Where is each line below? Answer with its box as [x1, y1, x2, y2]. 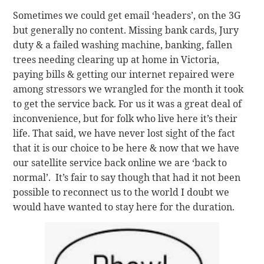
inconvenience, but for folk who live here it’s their [13, 111, 238, 125]
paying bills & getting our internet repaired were [13, 67, 235, 81]
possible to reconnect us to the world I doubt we [13, 185, 230, 199]
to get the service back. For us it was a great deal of [13, 97, 242, 110]
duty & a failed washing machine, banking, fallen [13, 38, 233, 51]
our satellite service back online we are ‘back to [13, 156, 227, 169]
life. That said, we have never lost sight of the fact [13, 126, 236, 140]
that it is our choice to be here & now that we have [13, 141, 240, 154]
